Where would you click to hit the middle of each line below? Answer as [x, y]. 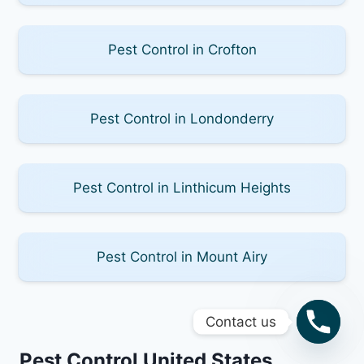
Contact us [241, 321]
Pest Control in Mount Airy [182, 256]
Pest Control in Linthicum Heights [182, 187]
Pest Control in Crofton [182, 49]
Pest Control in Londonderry [182, 118]
